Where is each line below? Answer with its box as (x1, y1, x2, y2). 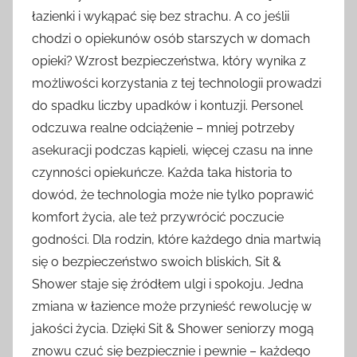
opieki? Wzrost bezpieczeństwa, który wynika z (32, 53, 306, 69)
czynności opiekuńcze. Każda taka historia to (32, 165, 292, 181)
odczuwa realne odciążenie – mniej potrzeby (32, 120, 295, 136)
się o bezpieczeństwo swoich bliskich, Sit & (32, 254, 281, 270)
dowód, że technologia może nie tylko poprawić (32, 187, 314, 203)
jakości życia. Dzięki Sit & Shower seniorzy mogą (32, 321, 314, 337)
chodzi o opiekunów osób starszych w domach (32, 31, 310, 47)
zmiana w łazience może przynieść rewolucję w (32, 299, 312, 315)
